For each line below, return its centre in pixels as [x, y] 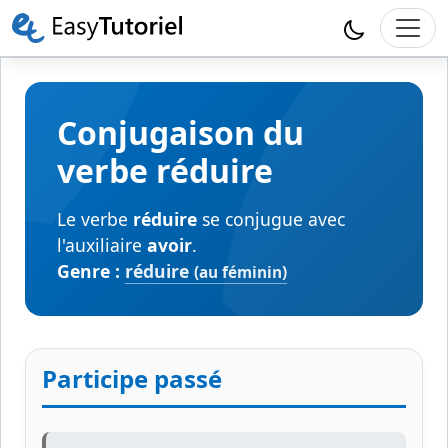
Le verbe [95, 219]
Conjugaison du [180, 132]
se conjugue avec [271, 219]
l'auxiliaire [102, 245]
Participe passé [132, 378]
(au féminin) [240, 272]
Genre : [88, 271]
